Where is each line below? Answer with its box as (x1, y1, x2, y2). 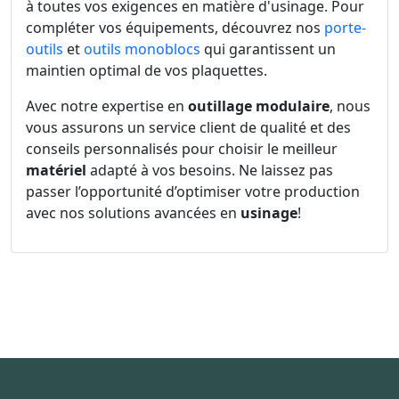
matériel (26, 159, 86, 180)
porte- (324, 17, 366, 37)
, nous (330, 95, 370, 116)
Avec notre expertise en (26, 95, 188, 116)
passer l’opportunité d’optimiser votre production (26, 181, 360, 201)
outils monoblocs (84, 38, 200, 59)
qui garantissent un (200, 38, 336, 59)
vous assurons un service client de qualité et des (26, 117, 351, 137)
